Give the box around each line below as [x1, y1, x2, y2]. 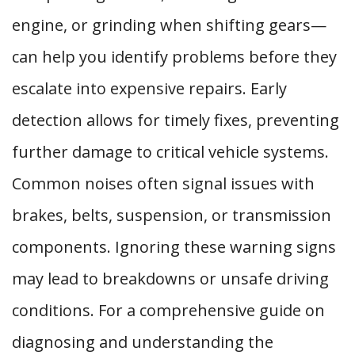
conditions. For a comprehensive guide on [12, 300, 325, 321]
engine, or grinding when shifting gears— [12, 14, 326, 36]
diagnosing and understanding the [12, 331, 273, 353]
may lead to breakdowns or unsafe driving [12, 268, 329, 289]
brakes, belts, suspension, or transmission [12, 204, 331, 226]
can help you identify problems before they [12, 46, 337, 67]
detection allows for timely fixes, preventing [12, 109, 339, 131]
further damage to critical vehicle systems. [12, 141, 329, 162]
